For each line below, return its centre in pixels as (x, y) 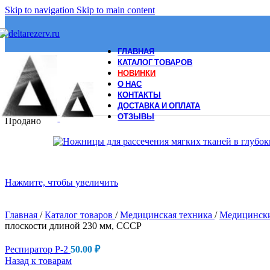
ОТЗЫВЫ (136, 116)
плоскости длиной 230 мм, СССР (73, 226)
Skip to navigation (41, 10)
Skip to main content (116, 10)
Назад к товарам (38, 261)
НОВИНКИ (137, 73)
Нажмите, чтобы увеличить (61, 182)
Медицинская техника (167, 215)
